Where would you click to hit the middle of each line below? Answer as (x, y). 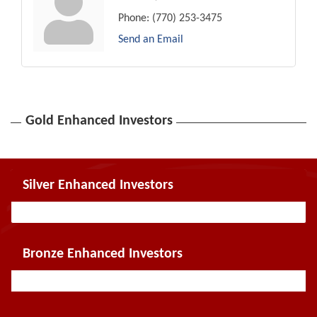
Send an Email (151, 39)
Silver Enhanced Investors (98, 185)
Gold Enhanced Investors (99, 121)
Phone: (134, 18)
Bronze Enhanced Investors (103, 254)
